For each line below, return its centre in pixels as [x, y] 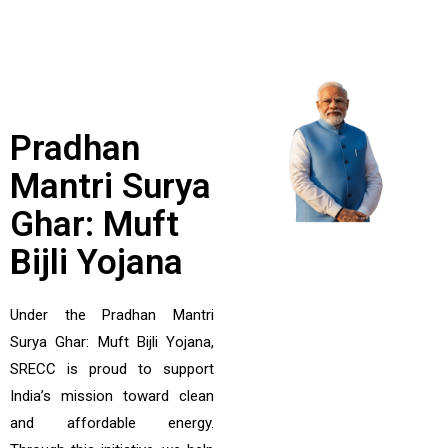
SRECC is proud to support [112, 369]
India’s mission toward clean [112, 396]
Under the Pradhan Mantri [112, 315]
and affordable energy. [112, 423]
